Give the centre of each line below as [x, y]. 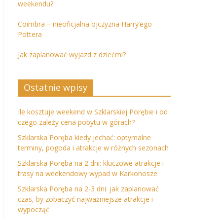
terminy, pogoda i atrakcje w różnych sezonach [93, 148]
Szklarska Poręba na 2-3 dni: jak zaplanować [88, 189]
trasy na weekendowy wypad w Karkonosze [88, 173]
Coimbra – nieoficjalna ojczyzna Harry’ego [85, 24]
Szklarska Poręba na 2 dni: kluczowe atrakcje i [91, 163]
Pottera [30, 34]
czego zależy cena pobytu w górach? [76, 122]
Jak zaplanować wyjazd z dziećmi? [72, 55]
